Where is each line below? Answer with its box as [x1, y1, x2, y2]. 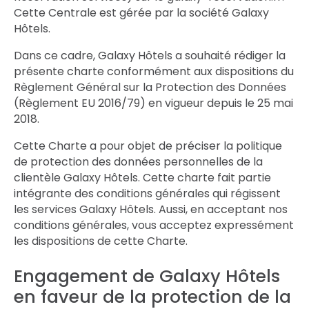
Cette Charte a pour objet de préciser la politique [14, 138, 282, 154]
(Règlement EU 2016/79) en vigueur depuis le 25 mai [14, 95, 293, 111]
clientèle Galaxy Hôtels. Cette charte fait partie [14, 170, 271, 186]
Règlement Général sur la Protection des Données [14, 79, 286, 95]
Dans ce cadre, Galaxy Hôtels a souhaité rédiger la [14, 48, 286, 63]
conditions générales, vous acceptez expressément [14, 217, 294, 233]
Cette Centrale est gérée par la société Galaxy [14, 5, 269, 21]
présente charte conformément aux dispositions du [14, 63, 294, 79]
